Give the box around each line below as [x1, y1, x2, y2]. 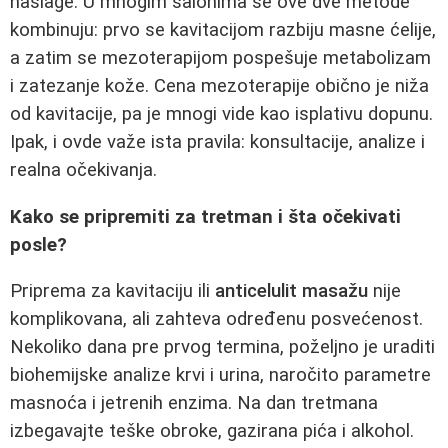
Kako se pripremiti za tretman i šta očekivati [10, 205, 401, 228]
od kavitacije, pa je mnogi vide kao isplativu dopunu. [10, 103, 433, 126]
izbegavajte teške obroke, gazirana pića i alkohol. [10, 420, 414, 443]
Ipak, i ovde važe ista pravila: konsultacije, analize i [10, 131, 425, 154]
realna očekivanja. [10, 159, 157, 182]
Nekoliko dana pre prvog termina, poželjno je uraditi [10, 336, 435, 359]
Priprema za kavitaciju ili [10, 280, 215, 303]
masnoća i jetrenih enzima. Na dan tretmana [10, 392, 378, 415]
